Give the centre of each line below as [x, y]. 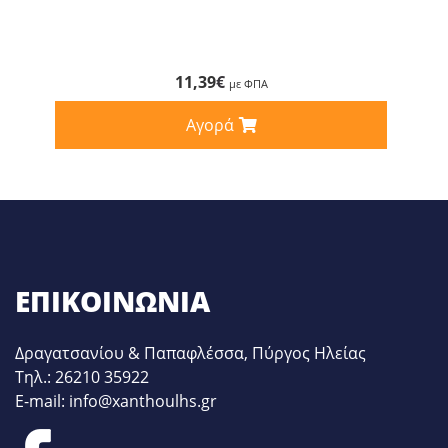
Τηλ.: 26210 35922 [82, 377]
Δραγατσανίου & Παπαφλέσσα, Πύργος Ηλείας [190, 353]
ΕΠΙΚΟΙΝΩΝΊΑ [112, 301]
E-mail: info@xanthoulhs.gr [116, 401]
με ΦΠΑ [248, 84]
